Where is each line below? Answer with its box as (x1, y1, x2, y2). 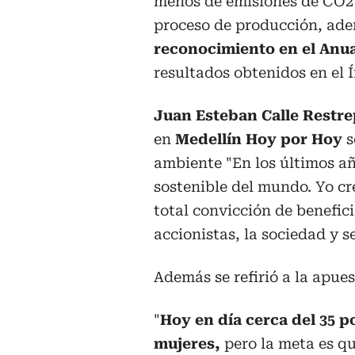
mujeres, (154, 335, 220, 352)
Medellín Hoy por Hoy (171, 131, 342, 147)
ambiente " (154, 155, 232, 171)
